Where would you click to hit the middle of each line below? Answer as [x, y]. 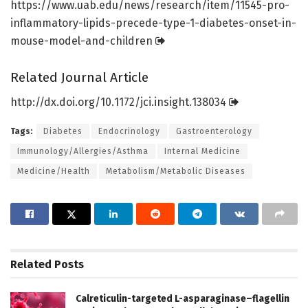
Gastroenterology [214, 132]
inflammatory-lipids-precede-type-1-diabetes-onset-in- [153, 23]
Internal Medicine [202, 152]
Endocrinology [129, 132]
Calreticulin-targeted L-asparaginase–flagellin [183, 299]
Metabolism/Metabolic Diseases [176, 172]
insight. [173, 102]
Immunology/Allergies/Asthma [83, 152]
